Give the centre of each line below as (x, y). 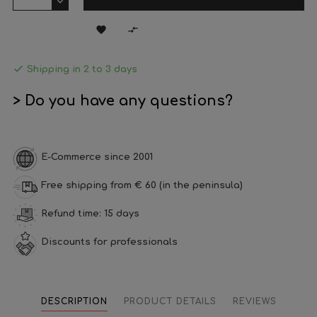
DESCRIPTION (74, 301)
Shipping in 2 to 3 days (81, 69)
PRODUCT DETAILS (170, 301)
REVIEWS (254, 301)
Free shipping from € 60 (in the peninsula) (142, 185)
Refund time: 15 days (90, 214)
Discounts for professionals (109, 242)
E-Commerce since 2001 (97, 157)
